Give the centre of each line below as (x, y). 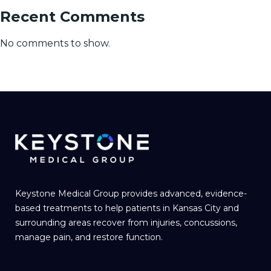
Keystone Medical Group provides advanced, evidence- (131, 193)
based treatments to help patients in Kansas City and (127, 208)
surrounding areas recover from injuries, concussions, (126, 222)
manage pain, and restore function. (89, 237)
